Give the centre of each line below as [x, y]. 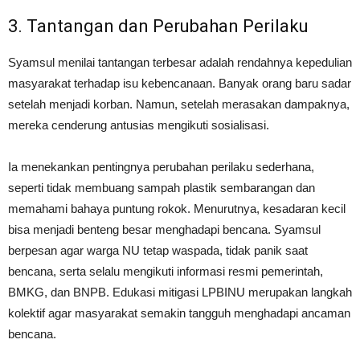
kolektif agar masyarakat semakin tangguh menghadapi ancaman [179, 313]
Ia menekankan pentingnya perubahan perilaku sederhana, [161, 167]
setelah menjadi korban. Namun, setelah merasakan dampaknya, [179, 104]
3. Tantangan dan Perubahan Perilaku [158, 26]
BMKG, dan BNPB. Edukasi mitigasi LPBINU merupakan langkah [180, 292]
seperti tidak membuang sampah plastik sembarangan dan [162, 188]
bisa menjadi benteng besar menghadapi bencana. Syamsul [164, 229]
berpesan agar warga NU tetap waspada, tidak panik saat [158, 250]
